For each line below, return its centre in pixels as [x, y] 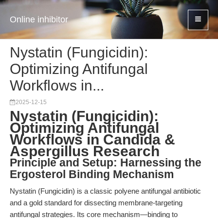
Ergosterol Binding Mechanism [92, 174]
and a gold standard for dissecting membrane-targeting [96, 203]
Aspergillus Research [85, 151]
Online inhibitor [39, 19]
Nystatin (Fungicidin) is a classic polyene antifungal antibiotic [105, 191]
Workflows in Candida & [92, 139]
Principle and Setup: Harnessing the [106, 163]
